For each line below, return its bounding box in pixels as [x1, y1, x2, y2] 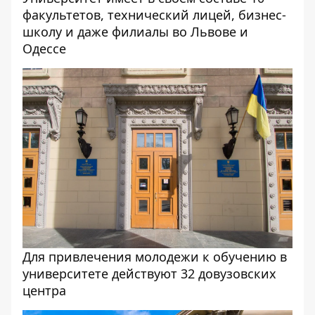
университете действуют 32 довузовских [22, 265, 276, 283]
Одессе [22, 40, 66, 58]
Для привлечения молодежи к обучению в [22, 248, 287, 266]
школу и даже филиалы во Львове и [22, 23, 248, 41]
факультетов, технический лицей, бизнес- [22, 6, 286, 24]
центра [22, 282, 66, 300]
